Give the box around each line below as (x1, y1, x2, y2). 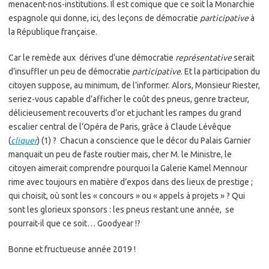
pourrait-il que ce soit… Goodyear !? (8, 219, 141, 228)
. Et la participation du (181, 67, 260, 76)
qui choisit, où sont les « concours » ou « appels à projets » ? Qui (8, 191, 245, 201)
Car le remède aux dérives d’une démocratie (8, 53, 175, 62)
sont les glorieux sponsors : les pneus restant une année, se (8, 205, 234, 214)
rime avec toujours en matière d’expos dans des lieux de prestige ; (8, 177, 253, 187)
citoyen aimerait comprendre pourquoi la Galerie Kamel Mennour (8, 163, 247, 173)
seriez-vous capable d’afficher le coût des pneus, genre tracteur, (8, 94, 249, 104)
